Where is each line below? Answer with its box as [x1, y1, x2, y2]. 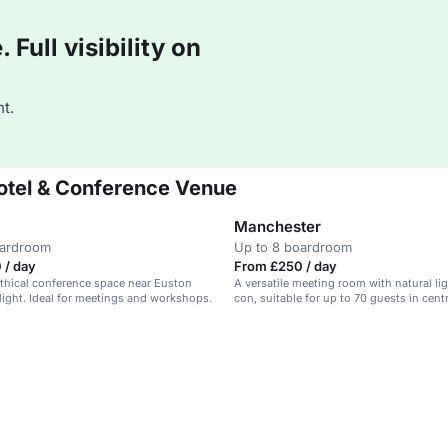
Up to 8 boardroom [234, 239, 352, 255]
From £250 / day [234, 258, 337, 274]
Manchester [234, 217, 321, 236]
